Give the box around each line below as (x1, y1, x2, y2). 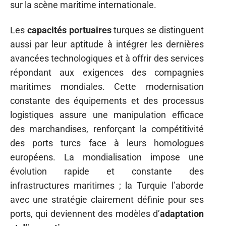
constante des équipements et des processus (10, 95, 204, 106)
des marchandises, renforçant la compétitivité (10, 124, 204, 134)
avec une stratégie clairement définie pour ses (10, 194, 204, 205)
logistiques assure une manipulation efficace (10, 109, 204, 120)
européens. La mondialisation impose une (10, 152, 204, 162)
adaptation (160, 208, 204, 219)
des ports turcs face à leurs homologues (10, 138, 204, 148)
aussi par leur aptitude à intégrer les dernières (10, 39, 204, 49)
